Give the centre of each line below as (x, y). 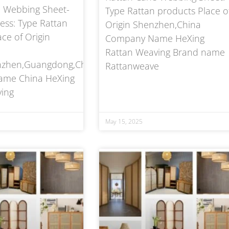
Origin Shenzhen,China (153, 24)
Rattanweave (132, 66)
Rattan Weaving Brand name (165, 52)
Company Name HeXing (155, 38)
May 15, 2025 (124, 121)
